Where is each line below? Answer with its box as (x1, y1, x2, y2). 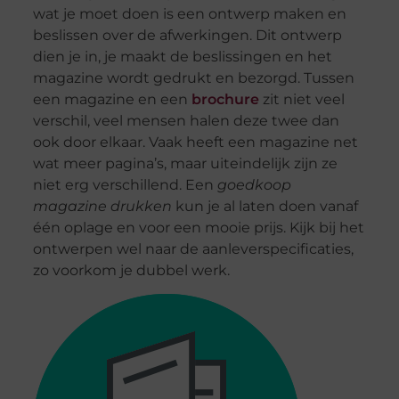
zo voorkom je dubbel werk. (32, 262, 233, 280)
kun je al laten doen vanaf (171, 198, 358, 216)
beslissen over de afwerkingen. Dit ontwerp (32, 27, 342, 45)
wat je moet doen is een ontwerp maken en (32, 5, 346, 23)
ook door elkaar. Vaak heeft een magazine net (32, 134, 358, 151)
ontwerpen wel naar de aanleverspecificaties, (32, 240, 354, 258)
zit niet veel (258, 91, 345, 109)
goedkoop (216, 176, 291, 194)
